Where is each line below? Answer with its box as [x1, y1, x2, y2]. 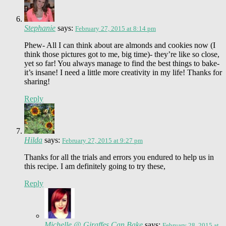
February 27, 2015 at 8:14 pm [75, 24, 156, 32]
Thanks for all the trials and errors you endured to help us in [24, 152, 214, 161]
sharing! [24, 77, 50, 86]
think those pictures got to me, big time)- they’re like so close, [24, 49, 219, 59]
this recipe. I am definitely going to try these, [24, 161, 165, 171]
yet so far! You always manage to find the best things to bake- [24, 59, 219, 68]
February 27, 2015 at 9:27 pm [62, 136, 143, 144]
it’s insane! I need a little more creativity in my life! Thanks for [24, 68, 222, 77]
